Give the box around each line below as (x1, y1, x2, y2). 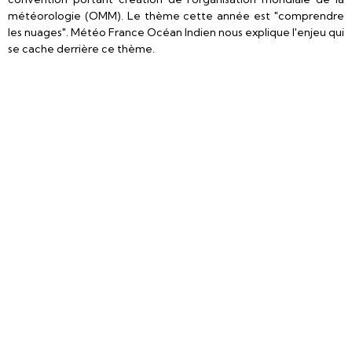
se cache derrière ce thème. (8, 42, 155, 56)
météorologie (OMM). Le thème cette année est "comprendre (8, 9, 344, 23)
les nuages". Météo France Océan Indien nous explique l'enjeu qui (8, 25, 344, 39)
